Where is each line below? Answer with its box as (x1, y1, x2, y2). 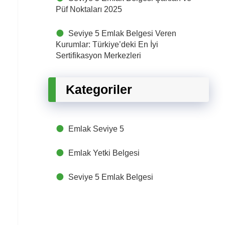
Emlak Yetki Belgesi (68, 149, 140, 157)
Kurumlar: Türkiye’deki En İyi (56, 40, 158, 49)
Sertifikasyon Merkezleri (56, 51, 141, 60)
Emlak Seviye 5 (68, 125, 124, 133)
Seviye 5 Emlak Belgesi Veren (68, 29, 176, 38)
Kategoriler (66, 82, 132, 96)
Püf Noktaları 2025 (56, 5, 122, 14)
